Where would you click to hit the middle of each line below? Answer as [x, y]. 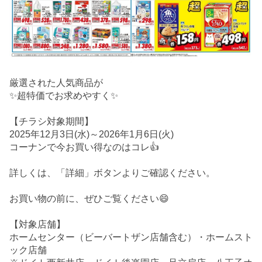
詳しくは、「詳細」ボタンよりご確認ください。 [112, 173]
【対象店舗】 [37, 224]
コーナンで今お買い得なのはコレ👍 [84, 147]
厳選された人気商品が [56, 82]
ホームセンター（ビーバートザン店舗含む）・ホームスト [131, 237]
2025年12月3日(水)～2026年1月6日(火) [92, 134]
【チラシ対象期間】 [51, 121]
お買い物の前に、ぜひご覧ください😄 [89, 198]
